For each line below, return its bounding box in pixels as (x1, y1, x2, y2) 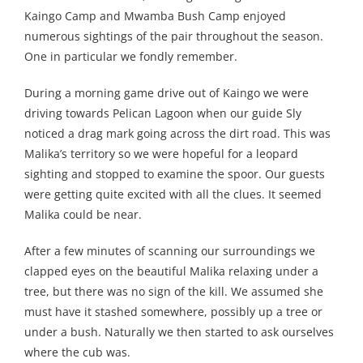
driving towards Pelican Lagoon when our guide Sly (24, 105, 301, 122)
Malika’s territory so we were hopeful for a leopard (24, 146, 298, 162)
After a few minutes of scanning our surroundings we (24, 243, 315, 259)
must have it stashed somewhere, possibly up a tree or (24, 304, 322, 320)
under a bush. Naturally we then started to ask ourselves (24, 324, 334, 340)
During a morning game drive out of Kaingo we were (24, 85, 309, 101)
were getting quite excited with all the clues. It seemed (24, 186, 322, 203)
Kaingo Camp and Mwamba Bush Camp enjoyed (24, 8, 286, 24)
